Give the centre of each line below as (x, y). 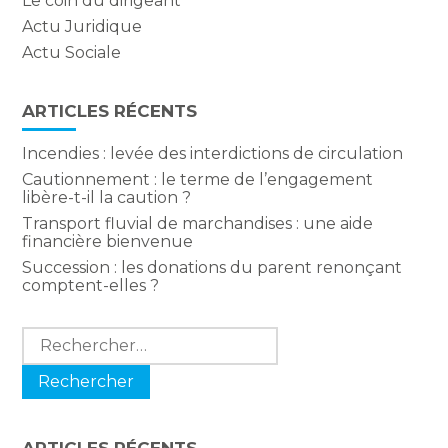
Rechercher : (73, 335)
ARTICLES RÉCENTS (110, 111)
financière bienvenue (108, 242)
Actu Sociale (72, 53)
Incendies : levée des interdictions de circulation (213, 154)
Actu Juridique (82, 27)
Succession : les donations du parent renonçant (212, 268)
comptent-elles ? (91, 286)
